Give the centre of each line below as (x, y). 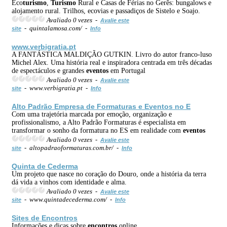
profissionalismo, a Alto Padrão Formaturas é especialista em (99, 122)
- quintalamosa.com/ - (56, 28)
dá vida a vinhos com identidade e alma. (69, 182)
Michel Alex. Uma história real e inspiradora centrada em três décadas (112, 62)
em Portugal (127, 70)
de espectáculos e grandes (49, 70)
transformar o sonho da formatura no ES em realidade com (97, 130)
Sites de (27, 218)
